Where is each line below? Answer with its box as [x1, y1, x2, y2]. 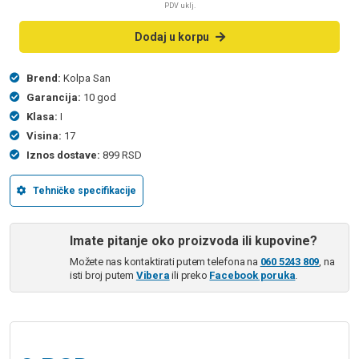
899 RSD [103, 149, 142, 162]
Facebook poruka [209, 269, 296, 282]
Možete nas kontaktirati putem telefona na [70, 256, 260, 268]
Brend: [26, 72, 61, 85]
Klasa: [26, 111, 58, 123]
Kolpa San [63, 72, 111, 85]
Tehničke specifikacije [33, 184, 136, 196]
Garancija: [26, 91, 81, 104]
